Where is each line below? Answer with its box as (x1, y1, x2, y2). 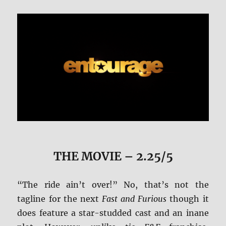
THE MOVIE (53, 149, 122, 164)
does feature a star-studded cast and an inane (17, 208, 209, 218)
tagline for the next (17, 194, 102, 204)
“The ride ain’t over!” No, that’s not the (17, 180, 209, 190)
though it (166, 194, 209, 204)
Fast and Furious (102, 194, 167, 204)
